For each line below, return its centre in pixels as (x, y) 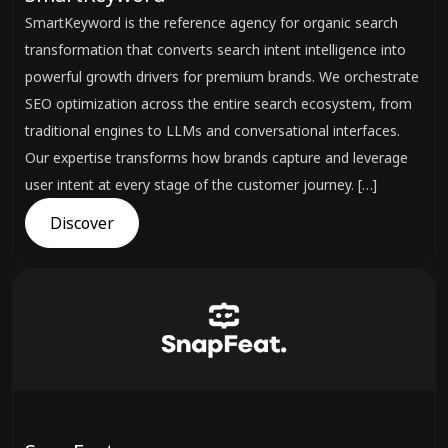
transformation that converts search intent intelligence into (215, 49)
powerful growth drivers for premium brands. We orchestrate (222, 76)
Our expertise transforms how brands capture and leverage (216, 157)
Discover (82, 223)
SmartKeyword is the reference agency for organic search (211, 22)
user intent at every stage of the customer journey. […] (201, 184)
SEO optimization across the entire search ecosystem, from (218, 103)
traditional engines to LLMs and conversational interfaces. (212, 130)
